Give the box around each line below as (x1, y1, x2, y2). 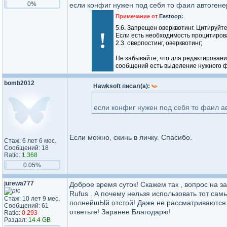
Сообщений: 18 (4, 144, 49, 152)
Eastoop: (159, 13, 183, 19)
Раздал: (4, 216, 28, 223)
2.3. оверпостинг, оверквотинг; (116, 40, 202, 47)
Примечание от (116, 13, 159, 19)
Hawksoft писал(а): (93, 83, 152, 90)
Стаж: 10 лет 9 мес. (4, 195, 60, 202)
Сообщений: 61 (4, 202, 49, 209)
